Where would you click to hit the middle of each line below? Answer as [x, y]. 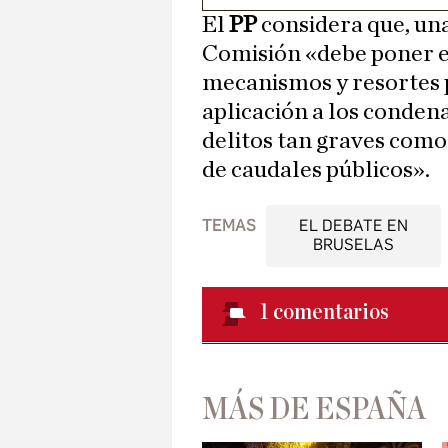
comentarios [331, 312]
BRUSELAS [353, 245]
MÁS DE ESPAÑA [314, 409]
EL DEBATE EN [353, 226]
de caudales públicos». [316, 170]
